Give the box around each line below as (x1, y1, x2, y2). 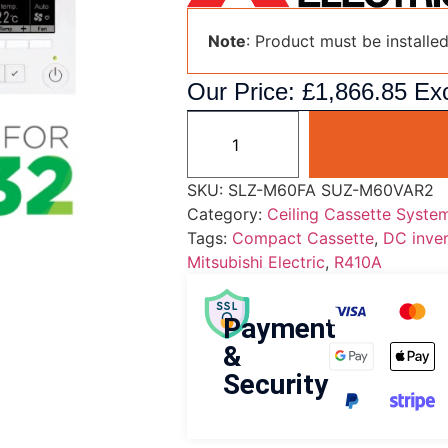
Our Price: (186, 78, 302, 106)
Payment (222, 311, 336, 345)
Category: (186, 204, 267, 225)
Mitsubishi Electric (186, 252, 325, 273)
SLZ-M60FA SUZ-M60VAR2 (227, 180, 434, 201)
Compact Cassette (231, 228, 374, 249)
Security (222, 367, 328, 401)
